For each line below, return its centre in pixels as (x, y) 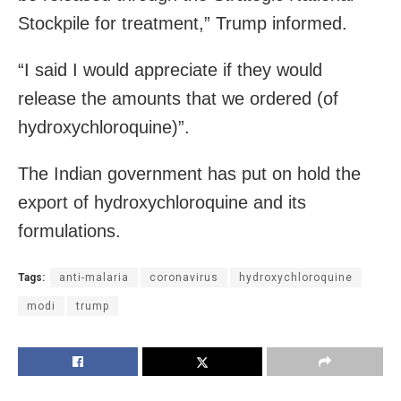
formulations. (69, 230)
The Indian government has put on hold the (189, 173)
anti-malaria (94, 277)
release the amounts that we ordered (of (178, 98)
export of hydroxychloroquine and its (162, 202)
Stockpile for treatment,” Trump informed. (183, 23)
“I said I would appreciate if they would (170, 69)
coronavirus (184, 277)
